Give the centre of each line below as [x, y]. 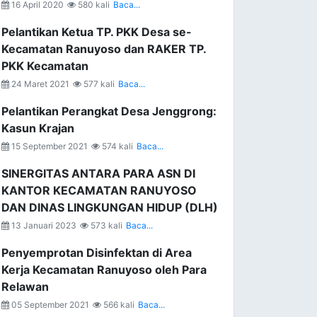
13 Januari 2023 [43, 225]
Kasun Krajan [38, 128]
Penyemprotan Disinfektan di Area [97, 253]
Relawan [25, 287]
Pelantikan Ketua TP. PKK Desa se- [97, 32]
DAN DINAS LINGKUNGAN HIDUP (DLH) [110, 207]
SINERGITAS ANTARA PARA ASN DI [98, 173]
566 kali [118, 305]
